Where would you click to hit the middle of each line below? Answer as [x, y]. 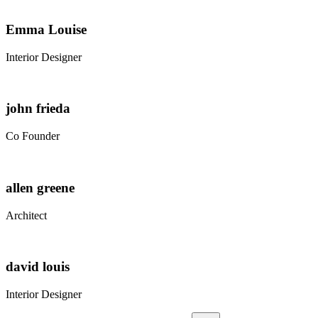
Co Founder [33, 136]
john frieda [38, 109]
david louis [38, 267]
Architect [26, 215]
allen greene [40, 187]
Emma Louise [46, 30]
